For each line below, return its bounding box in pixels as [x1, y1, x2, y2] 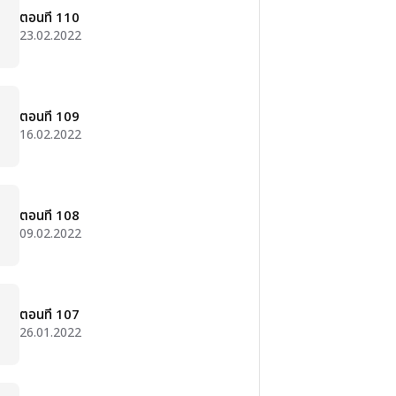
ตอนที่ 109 [19, 107, 80, 127]
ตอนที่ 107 [19, 305, 80, 325]
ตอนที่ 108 [19, 206, 80, 226]
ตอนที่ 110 [19, 8, 80, 28]
